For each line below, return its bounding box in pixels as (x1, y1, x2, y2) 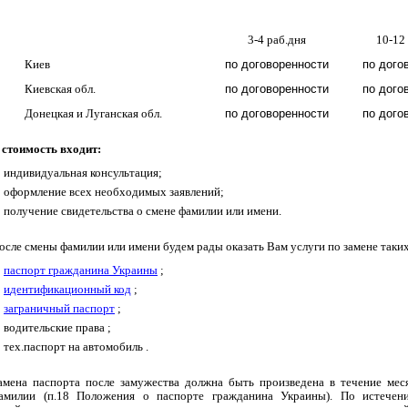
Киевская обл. (24, 82, 96, 96)
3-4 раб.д (248, 33, 294, 46)
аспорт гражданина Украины (10, 263, 158, 277)
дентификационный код (10, 282, 131, 296)
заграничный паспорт (4, 301, 115, 315)
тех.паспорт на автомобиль (4, 340, 143, 353)
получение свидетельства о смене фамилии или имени (4, 204, 279, 218)
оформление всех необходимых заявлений (4, 185, 220, 199)
